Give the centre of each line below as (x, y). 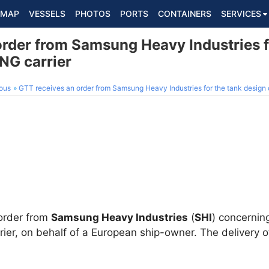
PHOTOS (93, 14)
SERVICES (241, 14)
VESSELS (47, 14)
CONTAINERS (185, 14)
